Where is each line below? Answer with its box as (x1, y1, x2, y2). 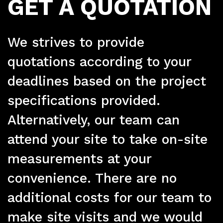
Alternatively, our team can (7, 111, 180, 128)
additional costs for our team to (7, 189, 212, 206)
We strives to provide (7, 34, 144, 50)
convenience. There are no (7, 170, 177, 186)
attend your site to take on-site (7, 131, 208, 147)
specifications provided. (7, 92, 160, 109)
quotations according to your (7, 53, 191, 70)
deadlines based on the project (7, 73, 206, 89)
